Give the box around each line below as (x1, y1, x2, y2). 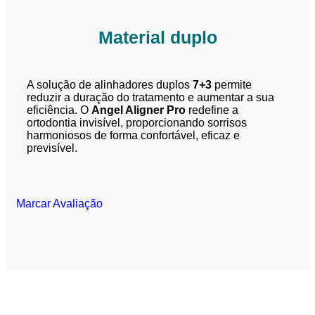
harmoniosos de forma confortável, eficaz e (27, 129, 240, 142)
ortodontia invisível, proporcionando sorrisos (27, 117, 247, 129)
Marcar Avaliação (16, 198, 103, 210)
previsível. (27, 142, 77, 155)
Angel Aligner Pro (91, 104, 186, 117)
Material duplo (98, 27, 217, 48)
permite (212, 79, 252, 91)
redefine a (186, 104, 238, 117)
